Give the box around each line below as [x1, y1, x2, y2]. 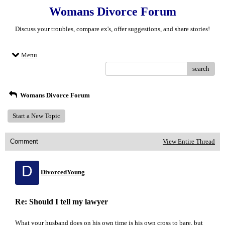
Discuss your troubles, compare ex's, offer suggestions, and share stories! [15, 25, 210, 33]
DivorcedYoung [41, 168, 85, 176]
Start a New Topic [13, 112, 60, 120]
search [192, 65, 209, 72]
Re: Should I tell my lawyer [15, 197, 108, 206]
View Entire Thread [163, 138, 215, 145]
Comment [10, 138, 38, 145]
